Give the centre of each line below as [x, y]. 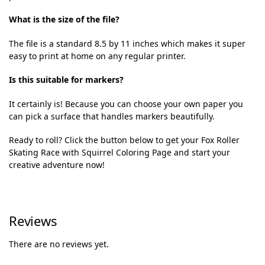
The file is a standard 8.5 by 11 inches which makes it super [127, 43]
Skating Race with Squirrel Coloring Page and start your [119, 153]
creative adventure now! [57, 165]
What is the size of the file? [64, 20]
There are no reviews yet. [59, 244]
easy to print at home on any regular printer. [97, 56]
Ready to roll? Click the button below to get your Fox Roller [124, 140]
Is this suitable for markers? [66, 80]
